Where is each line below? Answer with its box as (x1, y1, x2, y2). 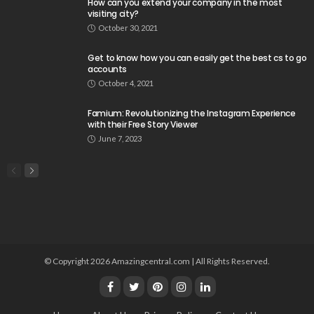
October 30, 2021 (98, 23, 158, 32)
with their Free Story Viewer (88, 118, 198, 130)
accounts (88, 63, 128, 75)
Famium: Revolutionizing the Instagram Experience (88, 107, 296, 119)
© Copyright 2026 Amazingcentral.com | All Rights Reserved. (44, 256, 270, 266)
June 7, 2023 (98, 134, 142, 143)
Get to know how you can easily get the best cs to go (88, 52, 307, 64)
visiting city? (88, 8, 139, 20)
